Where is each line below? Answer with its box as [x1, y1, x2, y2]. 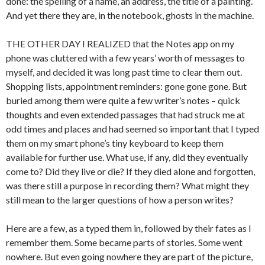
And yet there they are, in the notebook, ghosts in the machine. [6, 9, 254, 21]
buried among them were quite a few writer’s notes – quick [6, 95, 240, 106]
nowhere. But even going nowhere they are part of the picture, [6, 251, 253, 262]
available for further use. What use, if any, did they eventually [6, 151, 248, 163]
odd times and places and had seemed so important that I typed [6, 123, 259, 134]
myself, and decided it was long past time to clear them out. [6, 66, 242, 77]
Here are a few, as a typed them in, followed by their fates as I [6, 222, 251, 234]
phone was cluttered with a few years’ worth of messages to [6, 52, 245, 63]
